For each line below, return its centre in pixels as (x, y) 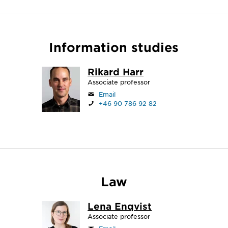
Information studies (114, 47)
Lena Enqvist (120, 206)
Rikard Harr (116, 72)
